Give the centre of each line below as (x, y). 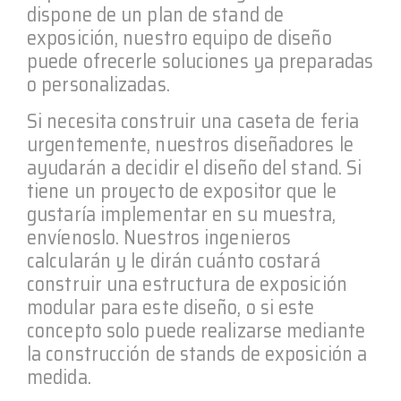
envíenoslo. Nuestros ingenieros (159, 238)
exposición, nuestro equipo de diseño (179, 38)
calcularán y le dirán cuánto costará (174, 261)
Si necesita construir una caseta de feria (193, 122)
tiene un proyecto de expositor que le (182, 192)
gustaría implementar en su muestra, (182, 215)
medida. (59, 378)
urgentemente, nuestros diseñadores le (190, 145)
